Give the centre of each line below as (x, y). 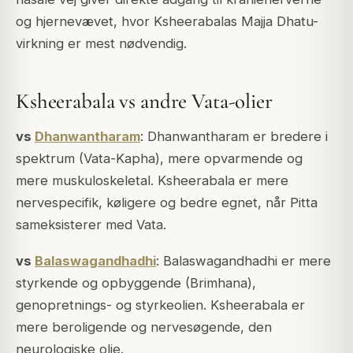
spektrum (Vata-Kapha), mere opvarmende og (159, 158)
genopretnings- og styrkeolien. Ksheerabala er (160, 305)
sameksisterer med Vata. (91, 224)
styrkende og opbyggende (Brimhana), (136, 282)
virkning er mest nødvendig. (101, 43)
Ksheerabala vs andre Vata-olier (144, 102)
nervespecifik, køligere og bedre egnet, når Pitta (167, 202)
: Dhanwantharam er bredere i (234, 136)
